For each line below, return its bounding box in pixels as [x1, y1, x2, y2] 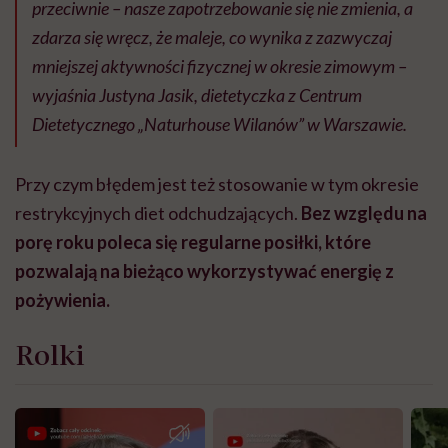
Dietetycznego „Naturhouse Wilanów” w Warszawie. [32, 113, 407, 136]
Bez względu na [301, 202, 427, 225]
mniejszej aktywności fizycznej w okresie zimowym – [32, 55, 407, 78]
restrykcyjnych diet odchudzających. [15, 202, 301, 225]
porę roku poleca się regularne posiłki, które [15, 231, 371, 254]
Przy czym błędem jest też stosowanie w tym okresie [15, 173, 419, 196]
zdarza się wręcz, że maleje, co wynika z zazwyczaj [32, 26, 392, 49]
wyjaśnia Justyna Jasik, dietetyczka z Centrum [32, 84, 362, 107]
